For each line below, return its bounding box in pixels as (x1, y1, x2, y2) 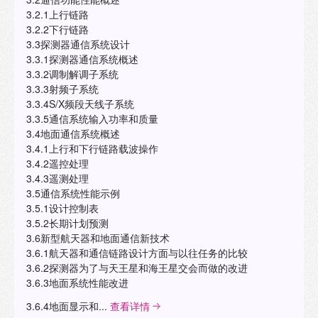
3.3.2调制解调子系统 (26, 67, 119, 82)
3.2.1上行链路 (26, 7, 89, 22)
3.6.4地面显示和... (26, 299, 110, 314)
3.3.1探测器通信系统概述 (26, 52, 138, 67)
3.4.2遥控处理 (26, 156, 89, 171)
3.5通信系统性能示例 (26, 186, 120, 201)
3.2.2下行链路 (26, 22, 89, 37)
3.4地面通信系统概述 (26, 126, 120, 141)
